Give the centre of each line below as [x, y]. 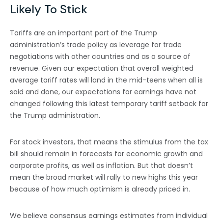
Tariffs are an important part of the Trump [83, 33]
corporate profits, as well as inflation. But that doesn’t [101, 166]
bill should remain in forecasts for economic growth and [106, 154]
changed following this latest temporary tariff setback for [109, 104]
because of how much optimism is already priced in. [100, 189]
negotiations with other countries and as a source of [100, 57]
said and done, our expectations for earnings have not [103, 92]
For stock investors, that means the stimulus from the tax [109, 142]
